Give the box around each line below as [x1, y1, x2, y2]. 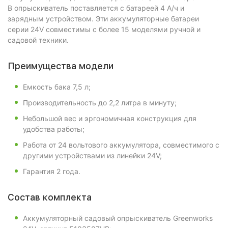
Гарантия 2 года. [23, 167, 80, 176]
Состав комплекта [8, 192, 92, 203]
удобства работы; [23, 125, 84, 133]
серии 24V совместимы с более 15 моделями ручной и [8, 25, 201, 34]
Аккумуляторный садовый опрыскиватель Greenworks [23, 214, 213, 222]
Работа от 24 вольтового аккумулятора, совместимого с [23, 140, 219, 149]
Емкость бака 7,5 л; [23, 82, 91, 91]
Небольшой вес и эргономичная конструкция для [23, 114, 196, 123]
